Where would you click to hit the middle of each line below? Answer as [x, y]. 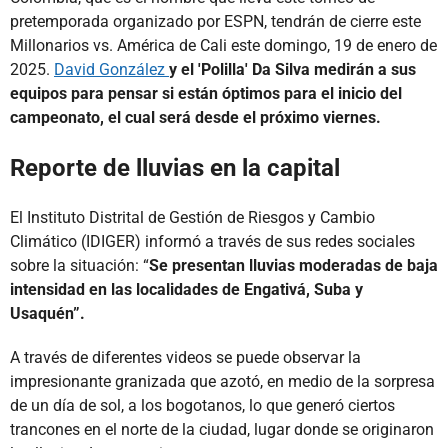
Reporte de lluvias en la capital [175, 167]
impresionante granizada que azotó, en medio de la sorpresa [222, 381]
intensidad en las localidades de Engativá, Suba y [186, 289]
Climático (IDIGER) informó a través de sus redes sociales [212, 241]
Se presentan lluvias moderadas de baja [293, 265]
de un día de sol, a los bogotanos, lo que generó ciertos [202, 405]
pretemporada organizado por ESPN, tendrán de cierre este [215, 21]
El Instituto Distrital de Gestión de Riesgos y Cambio [192, 217]
